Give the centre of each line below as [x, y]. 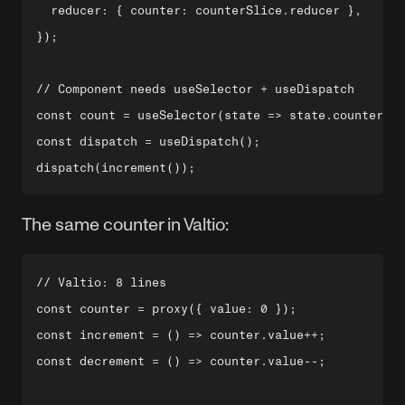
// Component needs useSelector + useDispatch [195, 89]
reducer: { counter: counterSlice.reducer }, [199, 10]
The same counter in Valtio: [125, 224]
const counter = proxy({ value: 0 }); [166, 309]
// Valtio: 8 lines [101, 283]
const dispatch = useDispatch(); [148, 141]
